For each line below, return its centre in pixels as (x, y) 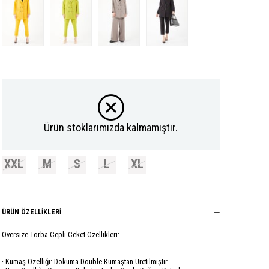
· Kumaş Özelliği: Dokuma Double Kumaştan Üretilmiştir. (85, 261)
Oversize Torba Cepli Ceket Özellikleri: (61, 234)
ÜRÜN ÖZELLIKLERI (32, 212)
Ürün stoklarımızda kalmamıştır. (111, 128)
